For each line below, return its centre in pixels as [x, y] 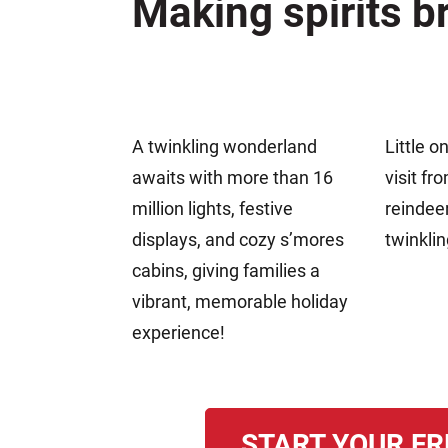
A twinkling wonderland [224, 147]
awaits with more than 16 [232, 178]
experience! [178, 333]
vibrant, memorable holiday [240, 302]
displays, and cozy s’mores [238, 240]
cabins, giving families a [226, 271]
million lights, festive [212, 209]
